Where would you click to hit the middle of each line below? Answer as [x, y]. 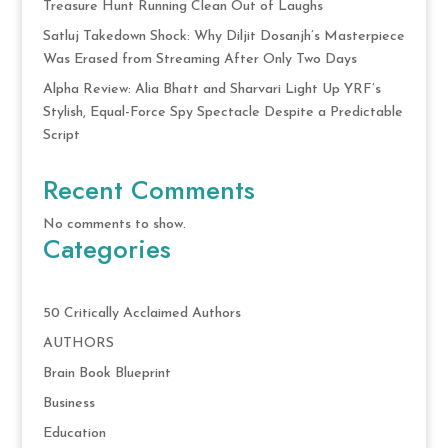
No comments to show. [114, 224]
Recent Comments [148, 189]
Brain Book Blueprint [106, 373]
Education [74, 433]
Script [61, 135]
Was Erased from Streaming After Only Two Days [199, 59]
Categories [106, 248]
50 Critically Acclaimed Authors [141, 313]
